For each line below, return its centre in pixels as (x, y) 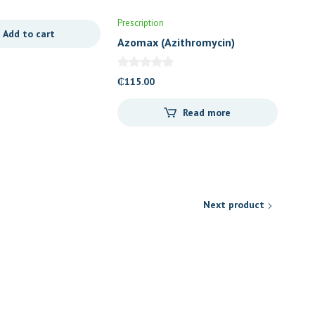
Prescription (140, 22)
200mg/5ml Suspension (178, 57)
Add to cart (29, 34)
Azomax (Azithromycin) (176, 42)
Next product (234, 205)
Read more (207, 113)
